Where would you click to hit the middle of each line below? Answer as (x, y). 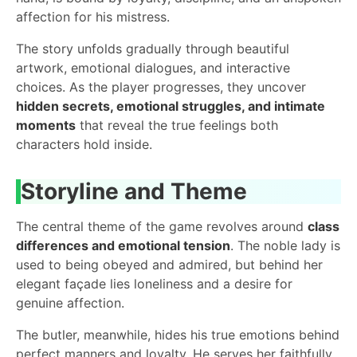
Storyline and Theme (134, 191)
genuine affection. (70, 302)
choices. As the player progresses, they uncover (161, 86)
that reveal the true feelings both (177, 125)
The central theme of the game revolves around (162, 226)
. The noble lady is (285, 245)
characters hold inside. (84, 144)
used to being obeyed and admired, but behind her (169, 264)
